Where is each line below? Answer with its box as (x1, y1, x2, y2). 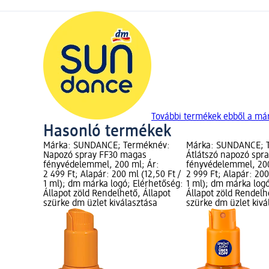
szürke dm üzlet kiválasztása (43, 199, 157, 209)
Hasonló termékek (43, 123, 171, 141)
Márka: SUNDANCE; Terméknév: (43, 141, 170, 151)
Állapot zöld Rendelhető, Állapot (43, 189, 171, 199)
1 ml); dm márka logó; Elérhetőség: (43, 180, 183, 190)
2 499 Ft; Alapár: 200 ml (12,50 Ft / (43, 170, 181, 180)
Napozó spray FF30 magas (43, 151, 147, 161)
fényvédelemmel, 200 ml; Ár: (43, 160, 159, 171)
